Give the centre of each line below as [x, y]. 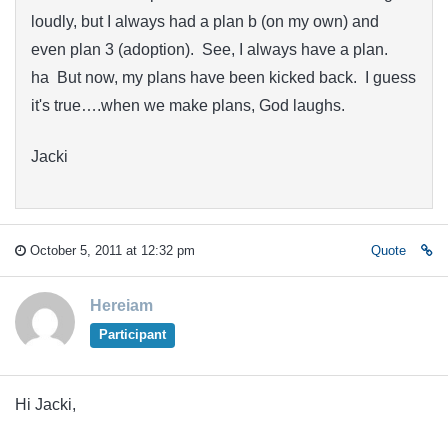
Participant [132, 335]
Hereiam [121, 306]
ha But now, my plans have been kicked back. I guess [223, 78]
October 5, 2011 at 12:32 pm [110, 251]
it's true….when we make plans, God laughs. [188, 106]
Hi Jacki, [45, 405]
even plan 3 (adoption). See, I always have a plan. [211, 50]
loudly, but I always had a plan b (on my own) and [205, 22]
